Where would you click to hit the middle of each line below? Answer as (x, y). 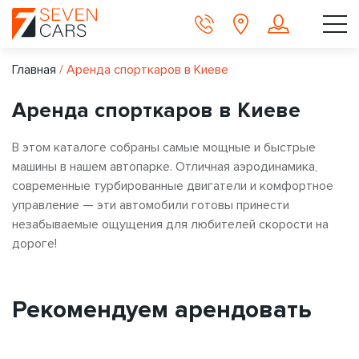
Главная (34, 69)
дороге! (34, 243)
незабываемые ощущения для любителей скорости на (170, 224)
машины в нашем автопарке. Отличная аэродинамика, (165, 166)
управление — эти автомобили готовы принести (151, 205)
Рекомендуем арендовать (162, 309)
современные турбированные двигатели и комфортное (173, 186)
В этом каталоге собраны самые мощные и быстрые (164, 147)
